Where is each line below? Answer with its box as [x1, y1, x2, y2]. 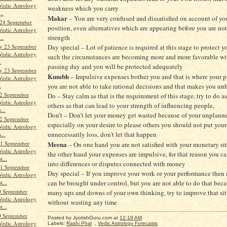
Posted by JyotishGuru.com [48, 215, 113, 221]
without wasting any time [48, 198, 117, 207]
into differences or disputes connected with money [48, 159, 185, 169]
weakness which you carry [48, 4, 119, 13]
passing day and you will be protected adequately [48, 62, 183, 71]
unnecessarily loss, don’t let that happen [48, 130, 157, 139]
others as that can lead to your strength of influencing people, [48, 101, 214, 110]
